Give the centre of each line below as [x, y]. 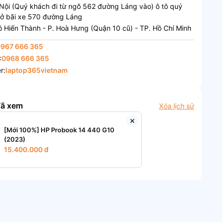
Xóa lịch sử [176, 106]
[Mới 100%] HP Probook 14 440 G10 [59, 130]
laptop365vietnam [37, 70]
